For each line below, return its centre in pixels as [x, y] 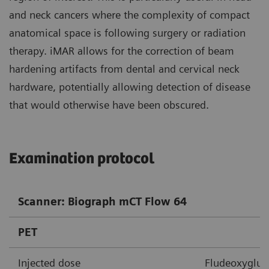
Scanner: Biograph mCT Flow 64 [102, 202]
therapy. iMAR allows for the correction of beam [122, 51]
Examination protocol [82, 159]
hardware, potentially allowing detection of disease [130, 87]
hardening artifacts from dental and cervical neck [124, 69]
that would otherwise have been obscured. [109, 105]
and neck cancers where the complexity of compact [129, 15]
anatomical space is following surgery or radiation [127, 33]
